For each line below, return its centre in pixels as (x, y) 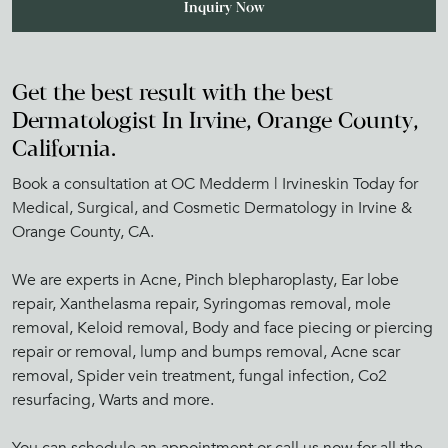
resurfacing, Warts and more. (113, 399)
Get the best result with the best (172, 93)
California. (64, 149)
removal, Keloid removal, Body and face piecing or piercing (222, 327)
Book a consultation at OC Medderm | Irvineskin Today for (215, 183)
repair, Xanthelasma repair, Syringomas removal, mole (201, 303)
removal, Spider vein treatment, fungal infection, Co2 (199, 375)
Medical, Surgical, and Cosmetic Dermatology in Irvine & (212, 207)
